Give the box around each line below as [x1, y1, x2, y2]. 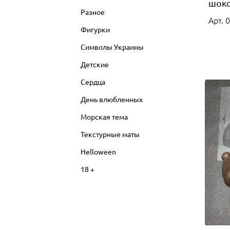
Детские [81, 59, 109, 69]
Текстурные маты [81, 129, 140, 139]
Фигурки [81, 24, 110, 34]
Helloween [81, 146, 116, 156]
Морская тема [81, 111, 128, 121]
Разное [81, 7, 105, 16]
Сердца [81, 76, 105, 86]
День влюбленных [81, 94, 143, 104]
